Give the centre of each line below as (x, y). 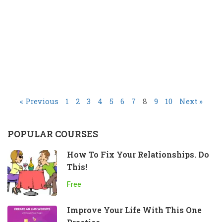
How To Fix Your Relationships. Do (138, 154)
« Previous (39, 101)
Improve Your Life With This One (134, 210)
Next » (191, 101)
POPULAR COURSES (53, 134)
